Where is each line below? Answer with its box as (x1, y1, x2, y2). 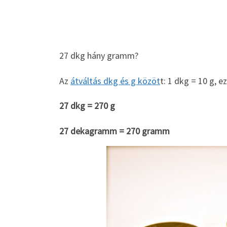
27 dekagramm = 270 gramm (59, 125, 170, 137)
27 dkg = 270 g (59, 100, 115, 112)
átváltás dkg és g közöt (70, 74, 160, 87)
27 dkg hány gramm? (59, 50, 138, 62)
